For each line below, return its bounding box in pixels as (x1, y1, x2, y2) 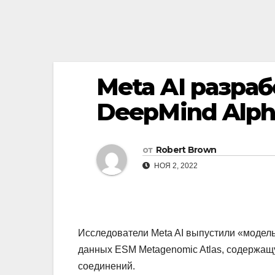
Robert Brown (155, 144, 217, 156)
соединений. (78, 261, 135, 272)
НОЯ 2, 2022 (152, 161, 198, 171)
